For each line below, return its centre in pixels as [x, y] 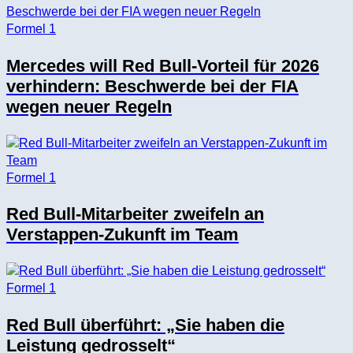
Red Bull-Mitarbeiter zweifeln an [135, 214]
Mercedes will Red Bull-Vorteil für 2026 [163, 65]
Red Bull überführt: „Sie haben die [145, 325]
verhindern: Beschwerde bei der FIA [152, 86]
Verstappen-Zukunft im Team [123, 235]
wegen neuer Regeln [89, 106]
